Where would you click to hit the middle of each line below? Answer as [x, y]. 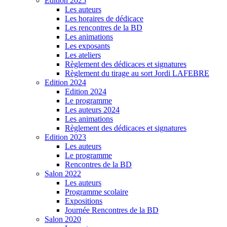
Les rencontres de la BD [104, 27]
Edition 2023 [65, 137]
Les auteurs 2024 [92, 109]
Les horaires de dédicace [104, 18]
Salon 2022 [63, 173]
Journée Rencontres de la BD [112, 210]
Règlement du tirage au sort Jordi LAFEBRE [137, 73]
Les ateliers [83, 55]
